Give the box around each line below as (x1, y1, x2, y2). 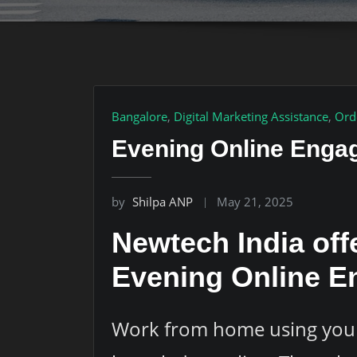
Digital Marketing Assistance (174, 108, 328, 124)
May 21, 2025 (217, 193, 294, 210)
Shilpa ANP (132, 193, 193, 210)
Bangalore (112, 108, 167, 124)
